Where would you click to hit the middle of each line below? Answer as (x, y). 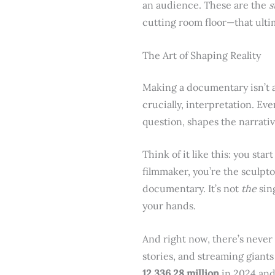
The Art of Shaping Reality (202, 55)
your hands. (169, 206)
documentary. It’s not (192, 189)
